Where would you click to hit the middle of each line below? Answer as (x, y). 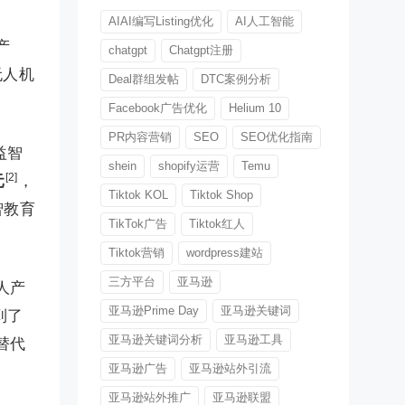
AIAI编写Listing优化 (161, 22)
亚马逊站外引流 (230, 369)
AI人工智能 (264, 22)
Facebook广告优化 (158, 108)
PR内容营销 (140, 137)
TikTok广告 (138, 224)
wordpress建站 (225, 253)
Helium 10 (255, 108)
